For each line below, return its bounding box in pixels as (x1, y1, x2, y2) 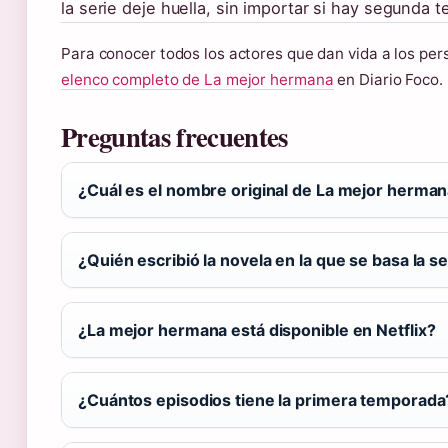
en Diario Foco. (333, 69, 443, 89)
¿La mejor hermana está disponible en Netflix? (78, 319, 436, 340)
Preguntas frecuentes (61, 116, 288, 156)
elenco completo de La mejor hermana (61, 69, 334, 89)
